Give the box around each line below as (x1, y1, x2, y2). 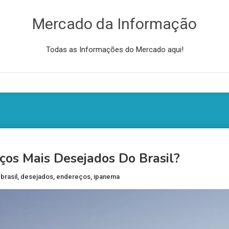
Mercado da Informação (32, 15, 197, 33)
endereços (56, 173, 90, 181)
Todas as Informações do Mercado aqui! (45, 45, 184, 54)
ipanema (94, 173, 120, 181)
